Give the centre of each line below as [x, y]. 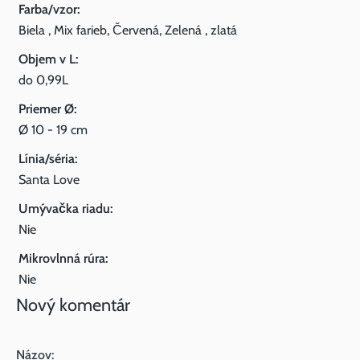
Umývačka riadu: [65, 209]
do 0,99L [43, 80]
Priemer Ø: [47, 109]
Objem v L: [48, 59]
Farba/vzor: [49, 9]
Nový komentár [73, 305]
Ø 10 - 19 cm [53, 130]
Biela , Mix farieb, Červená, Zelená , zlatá [128, 30]
